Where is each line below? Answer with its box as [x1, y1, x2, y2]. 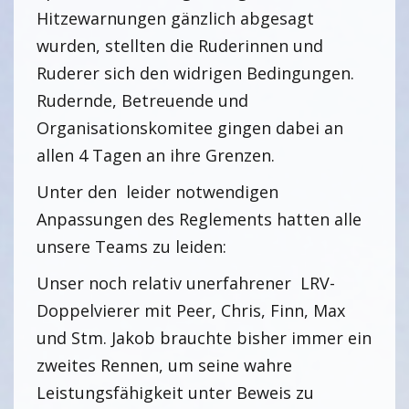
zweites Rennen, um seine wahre [37, 354, 292, 376]
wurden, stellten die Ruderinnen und [37, 35, 323, 57]
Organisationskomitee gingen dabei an [37, 117, 343, 139]
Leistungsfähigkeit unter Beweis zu [37, 382, 314, 404]
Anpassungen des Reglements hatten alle [37, 208, 362, 230]
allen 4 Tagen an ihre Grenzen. [37, 144, 275, 166]
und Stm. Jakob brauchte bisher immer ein [37, 327, 372, 349]
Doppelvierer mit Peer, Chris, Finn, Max [37, 299, 345, 321]
